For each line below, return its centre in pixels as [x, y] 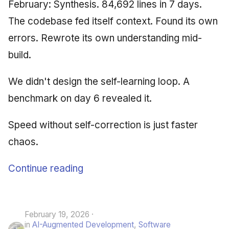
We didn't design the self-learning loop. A [99, 81]
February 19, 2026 [57, 214]
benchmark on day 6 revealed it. [80, 98]
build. [20, 55]
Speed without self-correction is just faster [103, 125]
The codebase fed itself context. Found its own [113, 21]
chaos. [23, 142]
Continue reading [46, 168]
